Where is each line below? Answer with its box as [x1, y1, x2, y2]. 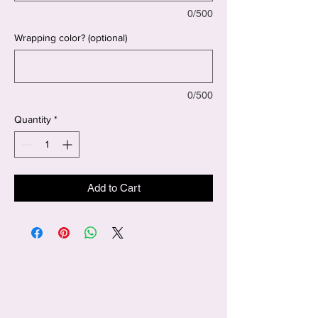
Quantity [14, 114, 51, 126]
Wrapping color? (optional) [14, 32, 127, 44]
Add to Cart [87, 182, 141, 194]
